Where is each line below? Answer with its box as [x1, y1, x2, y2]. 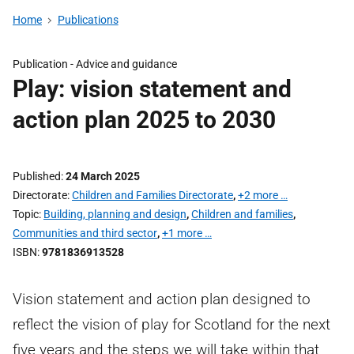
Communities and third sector [13, 227, 157, 239]
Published [13, 170, 61, 183]
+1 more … [162, 227, 212, 239]
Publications [57, 13, 119, 26]
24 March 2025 [66, 170, 140, 183]
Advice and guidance [76, 58, 177, 70]
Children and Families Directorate [72, 189, 233, 201]
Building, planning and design [43, 208, 186, 220]
